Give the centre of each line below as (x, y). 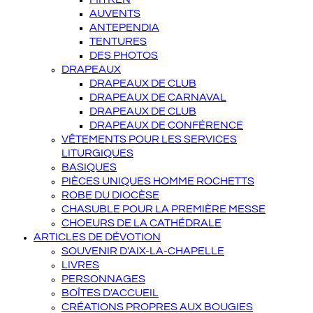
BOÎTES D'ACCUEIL (110, 293)
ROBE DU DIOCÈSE (110, 195)
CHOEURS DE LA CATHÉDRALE (141, 223)
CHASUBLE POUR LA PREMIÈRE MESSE (163, 209)
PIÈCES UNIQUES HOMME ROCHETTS (158, 181)
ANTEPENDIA (124, 27)
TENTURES (118, 41)
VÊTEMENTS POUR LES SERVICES (149, 139)
